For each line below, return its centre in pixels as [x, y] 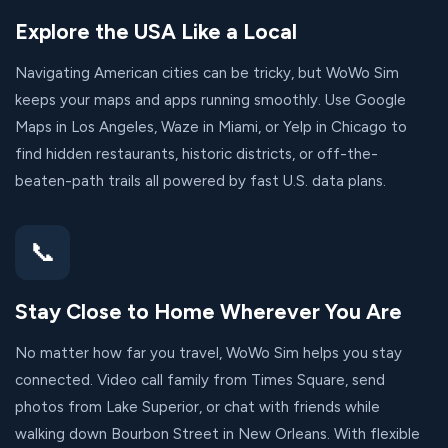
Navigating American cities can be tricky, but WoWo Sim [207, 73]
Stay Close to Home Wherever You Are [208, 311]
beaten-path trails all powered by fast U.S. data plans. [200, 181]
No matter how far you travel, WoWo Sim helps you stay [208, 353]
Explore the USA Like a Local [156, 31]
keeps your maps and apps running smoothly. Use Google [210, 100]
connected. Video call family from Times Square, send [200, 380]
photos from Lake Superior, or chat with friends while [197, 407]
